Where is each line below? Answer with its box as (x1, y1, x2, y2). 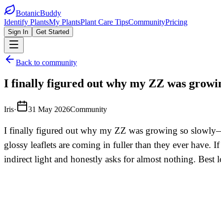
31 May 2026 (28, 105, 70, 113)
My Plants (49, 18, 80, 26)
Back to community (16, 58, 77, 67)
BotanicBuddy (16, 9, 61, 17)
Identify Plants (4, 18, 49, 26)
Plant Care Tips (80, 18, 128, 26)
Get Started (36, 28, 69, 36)
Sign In (8, 28, 28, 36)
